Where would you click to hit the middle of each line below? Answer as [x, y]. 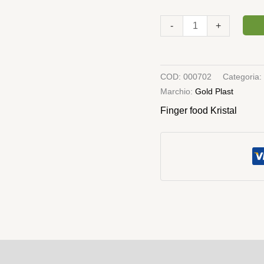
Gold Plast [214, 92]
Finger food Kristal [199, 110]
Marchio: [178, 92]
